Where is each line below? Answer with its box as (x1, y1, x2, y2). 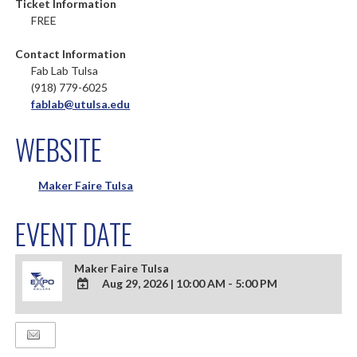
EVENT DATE (15, 213, 133, 254)
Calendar (74, 341, 124, 355)
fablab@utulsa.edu (31, 97, 131, 111)
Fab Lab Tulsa (31, 64, 99, 77)
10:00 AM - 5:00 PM (176, 277, 278, 290)
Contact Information (15, 47, 127, 61)
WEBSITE (15, 128, 103, 170)
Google (74, 328, 114, 341)
